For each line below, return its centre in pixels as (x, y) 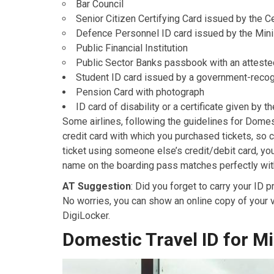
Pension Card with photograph (140, 92)
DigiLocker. (86, 216)
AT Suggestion (97, 187)
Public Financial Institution (132, 48)
